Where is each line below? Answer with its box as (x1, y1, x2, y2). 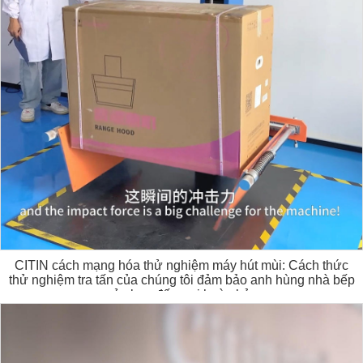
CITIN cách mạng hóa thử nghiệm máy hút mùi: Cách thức (15, 258, 348, 272)
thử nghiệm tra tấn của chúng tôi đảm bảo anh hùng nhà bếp (8, 273, 355, 287)
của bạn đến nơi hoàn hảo (105, 288, 258, 301)
